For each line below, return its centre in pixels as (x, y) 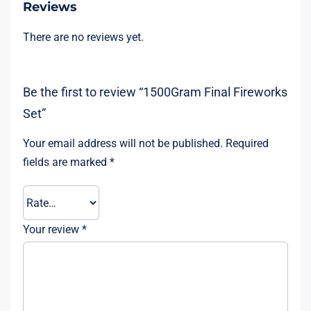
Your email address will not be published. (123, 144)
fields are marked (66, 162)
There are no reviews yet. (83, 37)
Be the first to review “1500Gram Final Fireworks (155, 92)
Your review (52, 230)
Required (247, 144)
